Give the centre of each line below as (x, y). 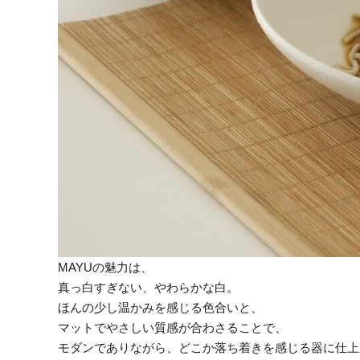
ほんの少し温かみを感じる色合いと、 (160, 308)
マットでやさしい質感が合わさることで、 (172, 328)
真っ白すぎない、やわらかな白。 (148, 288)
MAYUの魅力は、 (105, 268)
